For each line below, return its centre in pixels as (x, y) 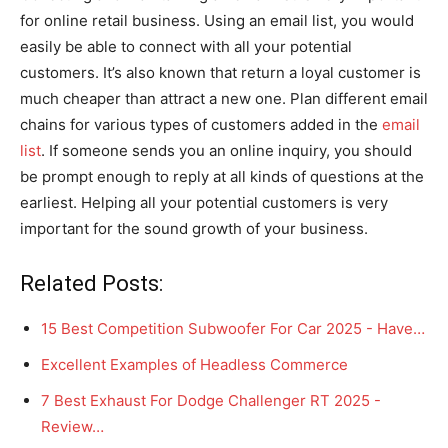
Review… (72, 426)
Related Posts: (91, 283)
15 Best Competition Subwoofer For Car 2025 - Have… (233, 328)
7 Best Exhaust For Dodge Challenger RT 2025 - (211, 400)
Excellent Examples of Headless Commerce (194, 364)
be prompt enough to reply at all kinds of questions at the (222, 176)
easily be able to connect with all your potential (186, 46)
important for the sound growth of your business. (194, 228)
